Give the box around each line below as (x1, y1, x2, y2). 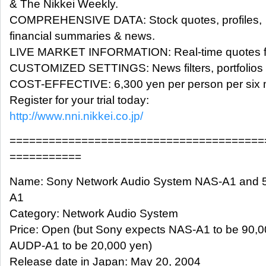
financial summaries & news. (9, 30, 155, 43)
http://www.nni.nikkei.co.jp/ (9, 110, 143, 123)
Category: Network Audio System (9, 207, 178, 220)
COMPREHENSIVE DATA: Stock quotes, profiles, (9, 14, 262, 27)
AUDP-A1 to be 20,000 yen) (9, 239, 152, 252)
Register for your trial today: (9, 94, 149, 107)
